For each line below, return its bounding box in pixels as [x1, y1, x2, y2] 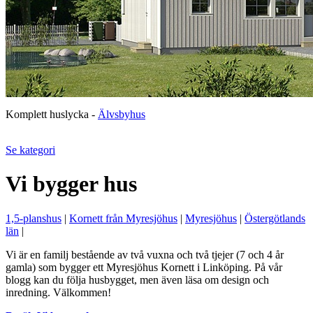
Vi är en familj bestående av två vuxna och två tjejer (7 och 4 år [6, 248, 284, 261]
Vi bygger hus [6, 171, 137, 197]
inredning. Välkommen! [6, 286, 111, 298]
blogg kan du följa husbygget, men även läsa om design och [6, 273, 269, 286]
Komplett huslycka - [6, 108, 98, 120]
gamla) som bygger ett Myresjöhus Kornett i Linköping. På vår [6, 261, 282, 273]
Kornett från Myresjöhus [69, 212, 177, 224]
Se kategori [6, 144, 55, 156]
